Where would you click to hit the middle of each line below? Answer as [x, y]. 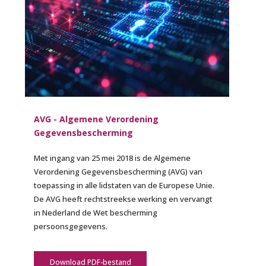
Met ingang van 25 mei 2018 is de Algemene [113, 158]
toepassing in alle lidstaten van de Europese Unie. [124, 185]
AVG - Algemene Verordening [96, 119]
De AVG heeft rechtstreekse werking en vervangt [123, 199]
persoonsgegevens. [71, 226]
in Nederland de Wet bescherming [96, 212]
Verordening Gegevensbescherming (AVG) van [118, 171]
